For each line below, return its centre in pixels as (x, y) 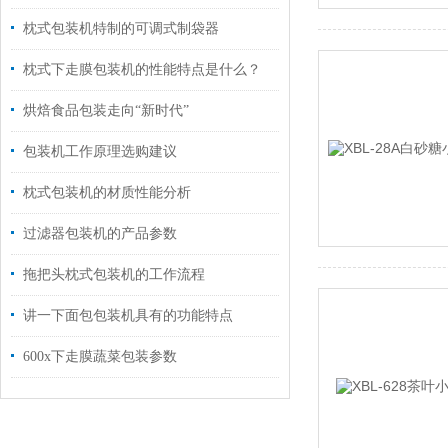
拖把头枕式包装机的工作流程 (114, 274)
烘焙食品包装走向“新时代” (106, 110)
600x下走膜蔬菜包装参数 (100, 356)
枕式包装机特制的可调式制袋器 (121, 28)
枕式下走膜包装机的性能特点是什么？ (142, 69)
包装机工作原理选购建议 (100, 151)
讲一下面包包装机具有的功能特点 (128, 315)
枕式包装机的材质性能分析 (107, 192)
